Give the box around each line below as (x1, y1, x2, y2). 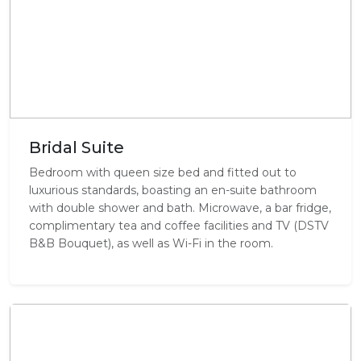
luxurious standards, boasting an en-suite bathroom (29, 183, 317, 198)
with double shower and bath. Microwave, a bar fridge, (29, 201, 331, 216)
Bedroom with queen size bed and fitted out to (29, 165, 297, 180)
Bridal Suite (29, 138, 124, 158)
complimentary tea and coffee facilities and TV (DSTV (29, 218, 329, 234)
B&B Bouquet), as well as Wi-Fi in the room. (29, 236, 273, 251)
